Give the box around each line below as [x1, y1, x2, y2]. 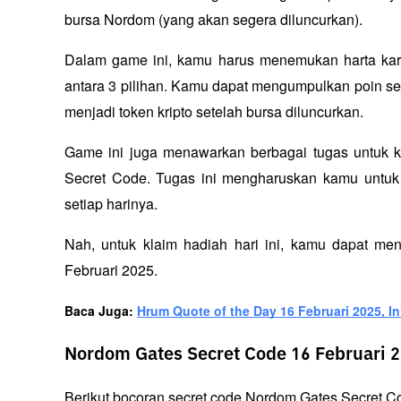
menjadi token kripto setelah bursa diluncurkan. [64, 101, 363, 123]
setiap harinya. [64, 193, 158, 215]
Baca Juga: [64, 302, 137, 320]
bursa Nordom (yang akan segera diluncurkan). [64, 9, 363, 30]
